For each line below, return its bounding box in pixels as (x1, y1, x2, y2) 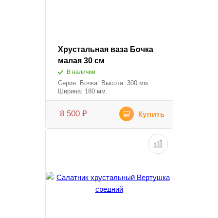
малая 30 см (57, 56, 105, 65)
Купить (138, 110, 165, 119)
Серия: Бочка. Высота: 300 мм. (57, 79, 150, 87)
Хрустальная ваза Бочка (57, 45, 153, 54)
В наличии (66, 69, 95, 76)
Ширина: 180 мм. (57, 88, 108, 95)
